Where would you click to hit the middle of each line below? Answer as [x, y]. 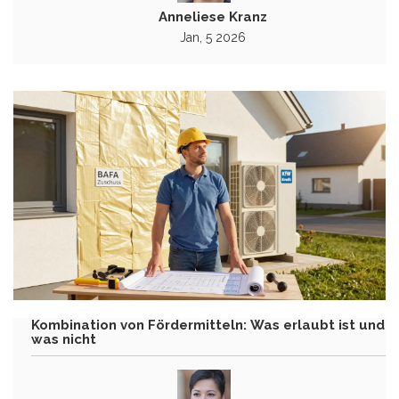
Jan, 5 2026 [213, 38]
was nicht [64, 340]
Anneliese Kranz [213, 17]
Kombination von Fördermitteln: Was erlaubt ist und [208, 326]
